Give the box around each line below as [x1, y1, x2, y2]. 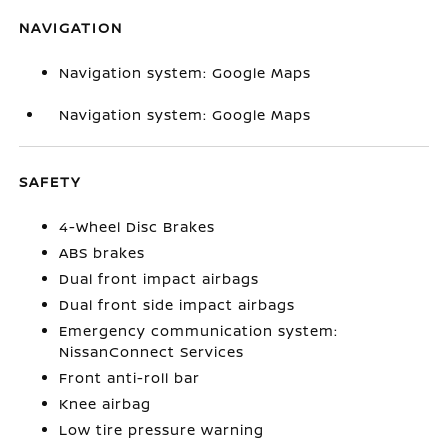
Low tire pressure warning [59, 420, 265, 439]
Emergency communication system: [59, 321, 339, 340]
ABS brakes [59, 243, 146, 262]
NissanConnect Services [59, 342, 245, 361]
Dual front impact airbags [59, 269, 260, 288]
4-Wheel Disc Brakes [59, 217, 216, 236]
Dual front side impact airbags [59, 295, 296, 314]
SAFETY [19, 172, 82, 191]
